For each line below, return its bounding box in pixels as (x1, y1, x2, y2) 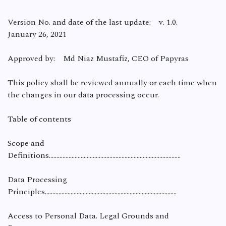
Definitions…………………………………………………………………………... (8, 149, 181, 161)
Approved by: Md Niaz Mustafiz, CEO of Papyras (8, 52, 189, 65)
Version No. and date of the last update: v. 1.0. (8, 16, 178, 28)
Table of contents (8, 113, 71, 125)
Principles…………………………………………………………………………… (8, 186, 177, 198)
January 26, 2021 (8, 28, 67, 40)
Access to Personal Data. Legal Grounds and (8, 210, 169, 222)
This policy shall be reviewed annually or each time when (8, 77, 217, 89)
